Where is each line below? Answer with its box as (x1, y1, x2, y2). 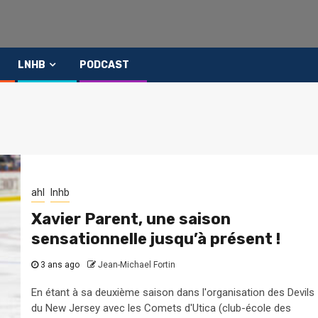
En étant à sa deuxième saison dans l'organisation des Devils (31, 285, 314, 299)
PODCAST (79, 58, 129, 71)
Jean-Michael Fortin (97, 259, 175, 270)
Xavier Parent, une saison (31, 209, 231, 229)
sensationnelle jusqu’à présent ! (31, 229, 280, 248)
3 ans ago (38, 259, 82, 270)
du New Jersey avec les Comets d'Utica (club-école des (31, 301, 291, 314)
